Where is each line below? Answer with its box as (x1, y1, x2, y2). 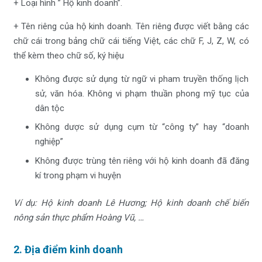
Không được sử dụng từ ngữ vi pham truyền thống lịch (35, 73, 249, 84)
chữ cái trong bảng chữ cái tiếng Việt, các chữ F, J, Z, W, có (13, 35, 249, 46)
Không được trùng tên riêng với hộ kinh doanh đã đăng (35, 155, 249, 166)
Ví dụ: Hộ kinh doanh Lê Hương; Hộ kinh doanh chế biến (13, 198, 249, 209)
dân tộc (35, 102, 64, 113)
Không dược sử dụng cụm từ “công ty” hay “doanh (35, 122, 249, 133)
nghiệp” (35, 136, 63, 147)
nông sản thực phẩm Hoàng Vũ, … (13, 212, 144, 223)
